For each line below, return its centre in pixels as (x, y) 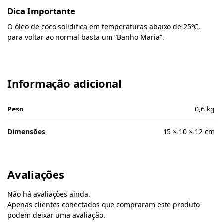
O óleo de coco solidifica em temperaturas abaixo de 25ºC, (104, 26)
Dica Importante (41, 11)
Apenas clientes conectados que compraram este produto (104, 205)
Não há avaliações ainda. (49, 194)
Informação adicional (65, 83)
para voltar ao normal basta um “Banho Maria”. (86, 37)
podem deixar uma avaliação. (56, 215)
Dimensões (26, 132)
